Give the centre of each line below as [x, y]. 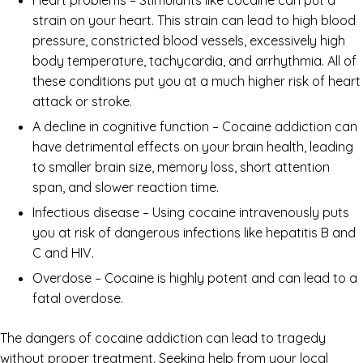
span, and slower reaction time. [127, 187]
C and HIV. [65, 252]
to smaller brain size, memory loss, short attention [181, 167]
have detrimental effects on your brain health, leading [193, 146]
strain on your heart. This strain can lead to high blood [194, 20]
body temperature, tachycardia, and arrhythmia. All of [194, 60]
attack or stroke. [82, 101]
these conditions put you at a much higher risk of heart [196, 81]
